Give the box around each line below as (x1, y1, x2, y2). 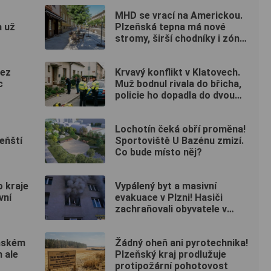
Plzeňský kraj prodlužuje (115, 249, 226, 261)
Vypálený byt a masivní (115, 180, 217, 192)
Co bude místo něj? (115, 146, 202, 158)
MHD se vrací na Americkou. (115, 10, 243, 22)
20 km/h (115, 44, 151, 56)
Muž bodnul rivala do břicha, (115, 78, 241, 90)
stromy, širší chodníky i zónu (115, 33, 245, 45)
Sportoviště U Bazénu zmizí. (115, 135, 244, 147)
